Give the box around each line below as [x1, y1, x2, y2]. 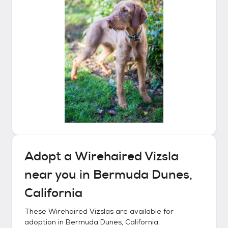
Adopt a [24, 148, 75, 164]
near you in [24, 166, 93, 183]
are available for [113, 207, 174, 216]
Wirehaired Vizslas [48, 207, 113, 216]
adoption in [24, 217, 66, 226]
